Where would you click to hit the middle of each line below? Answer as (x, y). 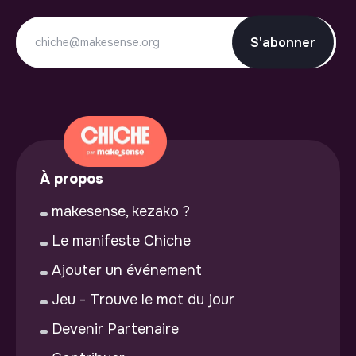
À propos (72, 178)
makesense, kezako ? (121, 211)
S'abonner (283, 42)
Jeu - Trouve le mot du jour (143, 299)
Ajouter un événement (127, 270)
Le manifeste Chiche (121, 240)
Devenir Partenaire (115, 329)
